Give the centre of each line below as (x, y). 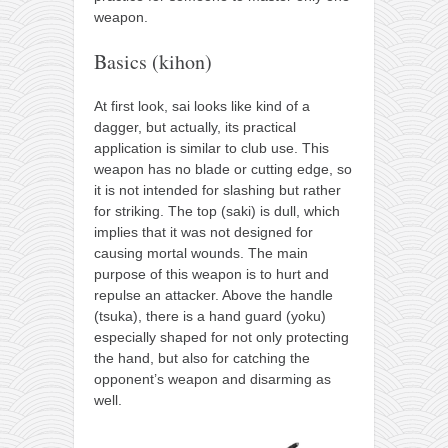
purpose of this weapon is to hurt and (211, 274)
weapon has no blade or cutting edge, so (223, 169)
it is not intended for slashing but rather (217, 190)
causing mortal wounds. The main (201, 253)
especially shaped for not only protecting (221, 337)
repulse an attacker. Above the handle (213, 295)
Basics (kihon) (153, 62)
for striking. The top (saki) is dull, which (217, 211)
